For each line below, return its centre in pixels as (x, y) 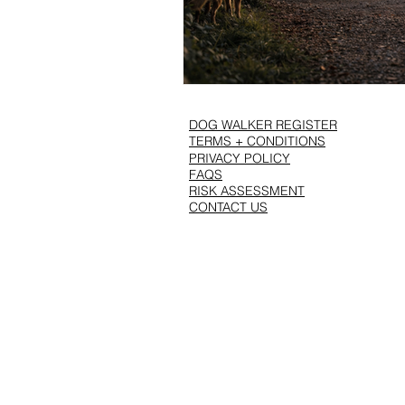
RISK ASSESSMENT (247, 190)
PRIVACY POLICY (240, 158)
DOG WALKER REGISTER (263, 124)
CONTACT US (228, 207)
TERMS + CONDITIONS (257, 141)
